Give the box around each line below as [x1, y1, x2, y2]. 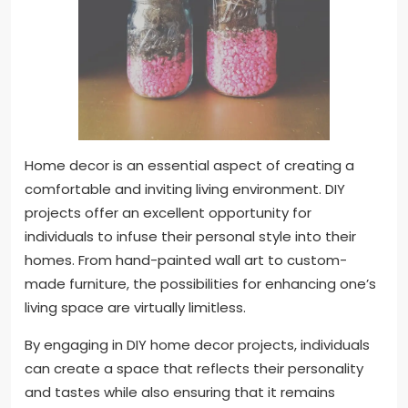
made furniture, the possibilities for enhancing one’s [25, 274, 376, 294]
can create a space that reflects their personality [25, 359, 363, 379]
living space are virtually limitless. [25, 298, 246, 318]
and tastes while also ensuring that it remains [25, 382, 335, 403]
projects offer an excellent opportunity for [25, 203, 311, 223]
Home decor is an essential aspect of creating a [25, 156, 354, 176]
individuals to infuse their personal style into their [25, 227, 356, 247]
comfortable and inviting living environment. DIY [25, 179, 345, 199]
